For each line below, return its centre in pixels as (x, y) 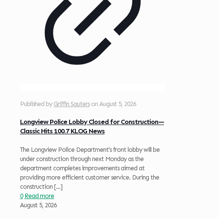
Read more (39, 196)
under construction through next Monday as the (82, 159)
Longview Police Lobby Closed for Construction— (92, 122)
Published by (37, 104)
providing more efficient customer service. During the (90, 177)
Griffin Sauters (72, 104)
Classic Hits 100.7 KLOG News (62, 131)
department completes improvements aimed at (82, 168)
